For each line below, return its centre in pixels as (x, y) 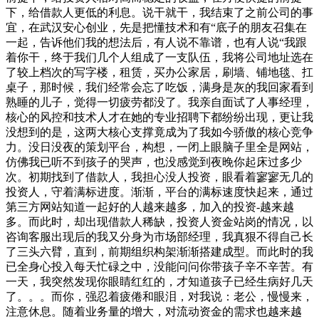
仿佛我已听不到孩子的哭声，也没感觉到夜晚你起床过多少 (154, 162)
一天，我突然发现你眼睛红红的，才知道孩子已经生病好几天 (159, 282)
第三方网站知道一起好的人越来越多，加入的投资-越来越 (150, 207)
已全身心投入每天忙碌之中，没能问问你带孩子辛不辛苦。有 (159, 267)
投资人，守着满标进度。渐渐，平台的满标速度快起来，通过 (159, 192)
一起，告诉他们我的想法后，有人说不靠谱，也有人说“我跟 (156, 43)
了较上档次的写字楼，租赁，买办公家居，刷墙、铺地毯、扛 (159, 73)
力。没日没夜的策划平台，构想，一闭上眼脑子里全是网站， (159, 147)
